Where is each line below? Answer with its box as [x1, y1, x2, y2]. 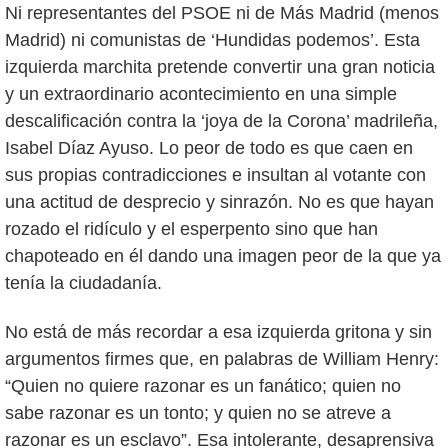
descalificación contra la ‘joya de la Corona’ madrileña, [5, 110, 438, 131]
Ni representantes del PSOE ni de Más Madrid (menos [5, 2, 439, 23]
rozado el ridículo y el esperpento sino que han [5, 218, 378, 239]
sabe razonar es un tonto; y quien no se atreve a [5, 402, 391, 423]
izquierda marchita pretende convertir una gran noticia [5, 56, 435, 77]
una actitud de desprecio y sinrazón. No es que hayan [5, 191, 434, 212]
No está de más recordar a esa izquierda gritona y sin [5, 321, 432, 342]
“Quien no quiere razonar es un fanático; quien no [5, 375, 401, 396]
